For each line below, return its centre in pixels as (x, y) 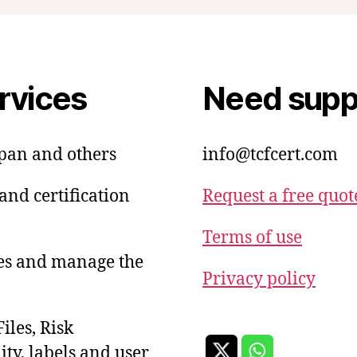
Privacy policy (259, 280)
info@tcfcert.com (270, 155)
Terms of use (252, 238)
